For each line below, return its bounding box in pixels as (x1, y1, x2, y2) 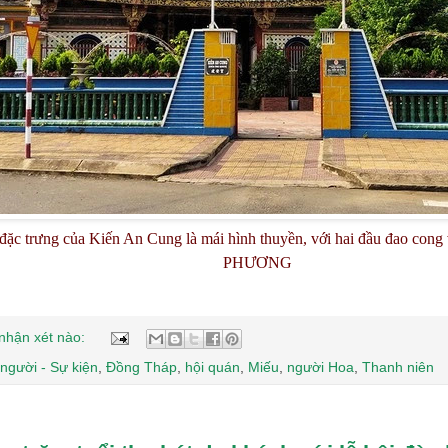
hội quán (185, 358, 240, 375)
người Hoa (287, 358, 354, 375)
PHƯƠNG (222, 254, 292, 272)
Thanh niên (362, 358, 434, 375)
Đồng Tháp (106, 358, 177, 375)
